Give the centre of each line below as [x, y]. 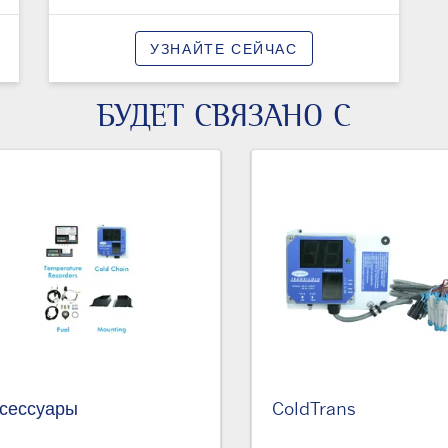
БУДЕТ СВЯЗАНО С [224, 116]
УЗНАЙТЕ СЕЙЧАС [224, 49]
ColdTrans [313, 407]
